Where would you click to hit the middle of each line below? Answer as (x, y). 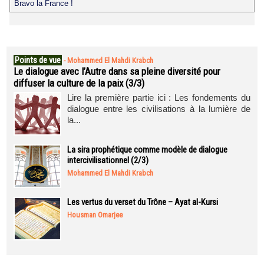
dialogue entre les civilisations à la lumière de (159, 109)
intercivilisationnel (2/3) (108, 160)
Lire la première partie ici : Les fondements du (159, 98)
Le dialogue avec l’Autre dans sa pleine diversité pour (117, 71)
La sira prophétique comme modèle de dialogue (147, 150)
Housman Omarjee (95, 215)
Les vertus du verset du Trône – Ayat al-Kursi (143, 202)
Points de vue (38, 60)
